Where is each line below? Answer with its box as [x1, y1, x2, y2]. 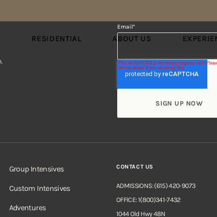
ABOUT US [112, 34, 152, 43]
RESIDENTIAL [31, 34, 82, 43]
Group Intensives [9, 164, 64, 173]
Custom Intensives [9, 184, 70, 193]
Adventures [9, 203, 46, 212]
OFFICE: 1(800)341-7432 [116, 196, 181, 204]
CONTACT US [116, 163, 154, 170]
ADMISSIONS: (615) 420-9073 [116, 182, 196, 190]
